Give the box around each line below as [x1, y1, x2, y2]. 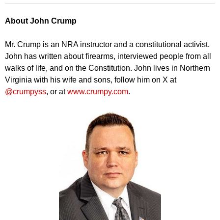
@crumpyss [5, 87, 46, 96]
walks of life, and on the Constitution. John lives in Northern [5, 64, 210, 72]
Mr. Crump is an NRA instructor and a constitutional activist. [5, 40, 210, 49]
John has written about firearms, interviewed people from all [5, 52, 211, 60]
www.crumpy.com [67, 87, 128, 96]
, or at [46, 87, 67, 96]
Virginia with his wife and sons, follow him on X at [5, 76, 176, 84]
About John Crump [5, 17, 77, 25]
